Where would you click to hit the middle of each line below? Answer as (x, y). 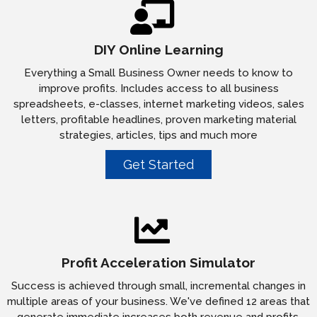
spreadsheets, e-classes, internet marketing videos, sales (158, 104)
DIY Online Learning (158, 50)
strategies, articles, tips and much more (158, 136)
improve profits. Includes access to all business (158, 89)
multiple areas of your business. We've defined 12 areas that (158, 302)
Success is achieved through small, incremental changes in (158, 286)
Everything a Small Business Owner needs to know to (158, 73)
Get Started (158, 165)
